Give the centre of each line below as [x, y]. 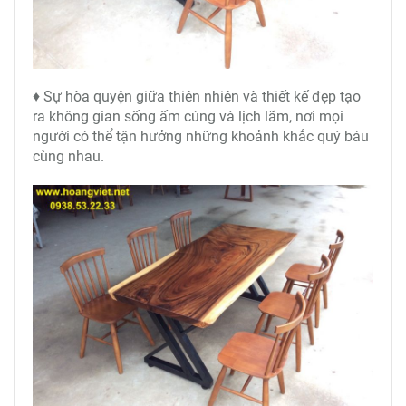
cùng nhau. [68, 156]
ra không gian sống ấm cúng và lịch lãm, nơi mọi [188, 116]
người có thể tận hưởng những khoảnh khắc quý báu [201, 136]
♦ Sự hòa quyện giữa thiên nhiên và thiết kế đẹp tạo [197, 97]
